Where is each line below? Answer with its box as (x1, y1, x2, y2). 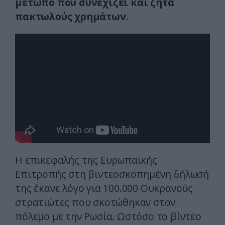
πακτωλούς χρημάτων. (15, 10, 129, 24)
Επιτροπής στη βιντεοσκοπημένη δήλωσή (15, 167, 209, 181)
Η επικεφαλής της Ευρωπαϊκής (15, 153, 157, 167)
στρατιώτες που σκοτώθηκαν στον (15, 195, 176, 209)
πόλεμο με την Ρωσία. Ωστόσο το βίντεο (15, 209, 201, 223)
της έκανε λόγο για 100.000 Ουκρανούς (15, 181, 193, 195)
